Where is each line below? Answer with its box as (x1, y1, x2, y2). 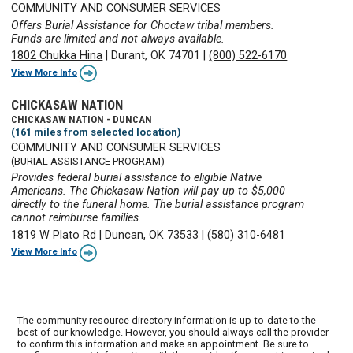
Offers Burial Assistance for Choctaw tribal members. (11, 18, 275, 32)
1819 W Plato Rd (11, 228, 97, 242)
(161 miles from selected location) (11, 125, 182, 138)
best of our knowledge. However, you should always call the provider (17, 326, 329, 339)
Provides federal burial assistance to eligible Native (11, 171, 262, 185)
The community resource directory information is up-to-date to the (17, 314, 317, 327)
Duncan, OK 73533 (105, 228, 199, 242)
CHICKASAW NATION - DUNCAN (11, 113, 153, 125)
